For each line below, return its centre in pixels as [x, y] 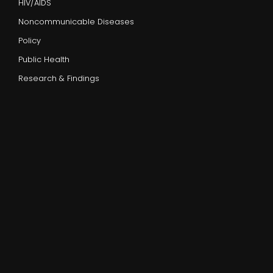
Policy [30, 41]
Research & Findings [59, 79]
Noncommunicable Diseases [76, 22]
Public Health [44, 60]
